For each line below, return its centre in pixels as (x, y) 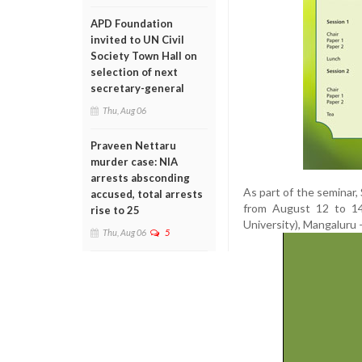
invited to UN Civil (137, 40)
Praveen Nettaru (133, 145)
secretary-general (137, 88)
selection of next (134, 72)
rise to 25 (115, 210)
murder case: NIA (134, 162)
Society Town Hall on (144, 56)
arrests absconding (140, 178)
